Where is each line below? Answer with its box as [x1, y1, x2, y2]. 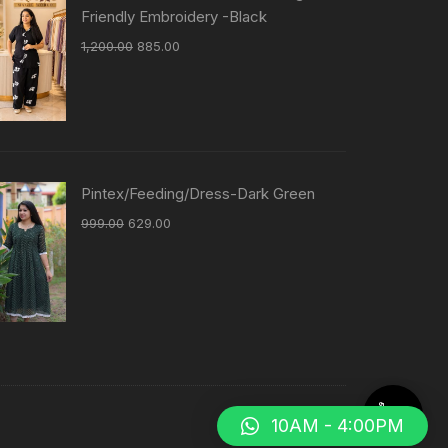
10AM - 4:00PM [271, 415, 404, 436]
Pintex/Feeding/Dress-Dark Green [80, 183, 315, 203]
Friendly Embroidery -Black [80, 6, 267, 26]
